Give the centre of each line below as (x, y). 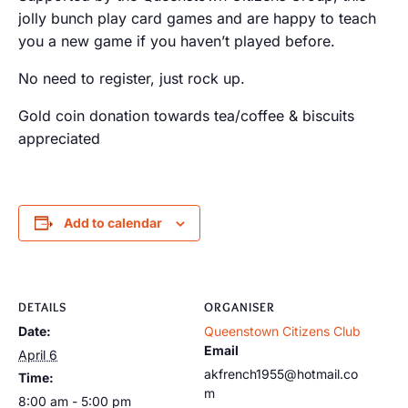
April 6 (38, 355)
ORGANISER (240, 307)
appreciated (59, 138)
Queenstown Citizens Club (282, 331)
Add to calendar (112, 223)
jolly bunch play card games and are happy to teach (197, 18)
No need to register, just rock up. (132, 78)
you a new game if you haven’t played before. (177, 41)
